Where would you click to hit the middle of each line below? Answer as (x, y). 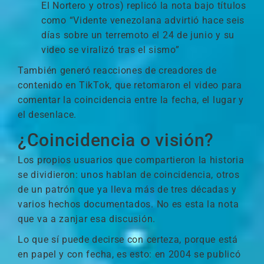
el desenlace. (47, 115)
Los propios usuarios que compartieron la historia (131, 160)
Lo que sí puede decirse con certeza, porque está (128, 240)
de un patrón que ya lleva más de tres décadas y (127, 189)
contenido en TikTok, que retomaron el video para (130, 85)
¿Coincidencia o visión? (116, 140)
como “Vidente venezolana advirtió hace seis (143, 20)
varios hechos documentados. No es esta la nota (128, 204)
